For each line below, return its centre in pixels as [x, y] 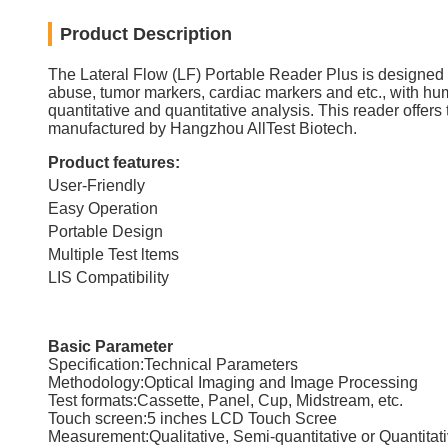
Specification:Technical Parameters [173, 364]
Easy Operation [103, 208]
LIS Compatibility [108, 277]
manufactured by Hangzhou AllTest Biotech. [202, 128]
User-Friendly [96, 185]
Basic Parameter [110, 346]
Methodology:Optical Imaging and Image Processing [233, 382]
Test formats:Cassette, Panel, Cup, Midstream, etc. [225, 400]
